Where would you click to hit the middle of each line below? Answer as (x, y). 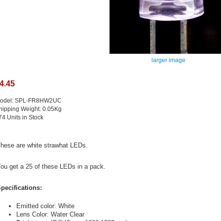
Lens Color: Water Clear (50, 214)
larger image (168, 60)
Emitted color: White (45, 206)
